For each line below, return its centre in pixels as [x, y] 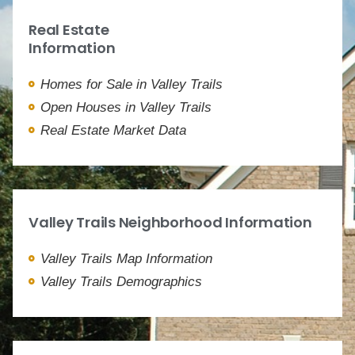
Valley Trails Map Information [126, 258]
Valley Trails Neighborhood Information [170, 222]
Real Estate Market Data [113, 130]
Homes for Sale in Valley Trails [132, 84]
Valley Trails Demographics [121, 281]
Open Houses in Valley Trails [126, 107]
